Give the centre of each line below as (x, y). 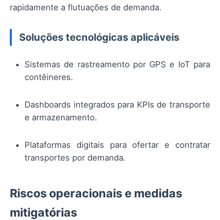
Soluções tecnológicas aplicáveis (99, 37)
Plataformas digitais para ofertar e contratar (117, 145)
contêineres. (49, 77)
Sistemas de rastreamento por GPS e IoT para (117, 64)
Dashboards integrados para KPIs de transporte (117, 105)
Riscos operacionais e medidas (96, 193)
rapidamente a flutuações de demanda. (86, 7)
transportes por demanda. (75, 158)
